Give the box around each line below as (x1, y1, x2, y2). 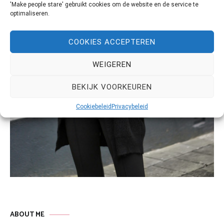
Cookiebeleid (76, 103, 111, 110)
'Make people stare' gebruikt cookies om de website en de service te (10, 1, 198, 8)
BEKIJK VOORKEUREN (72, 82, 152, 91)
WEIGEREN (92, 59, 131, 69)
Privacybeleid (111, 103, 148, 110)
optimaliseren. (10, 10, 49, 17)
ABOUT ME (10, 209, 44, 221)
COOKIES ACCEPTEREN (68, 37, 155, 46)
